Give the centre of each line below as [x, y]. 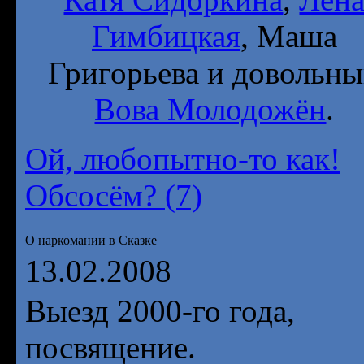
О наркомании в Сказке [91, 240]
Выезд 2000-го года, [160, 311]
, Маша [289, 36]
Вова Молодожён [210, 109]
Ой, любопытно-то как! [183, 159]
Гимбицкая [166, 36]
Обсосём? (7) [114, 195]
